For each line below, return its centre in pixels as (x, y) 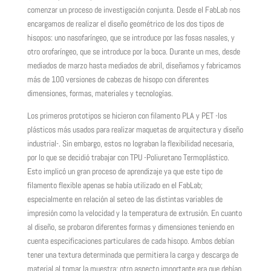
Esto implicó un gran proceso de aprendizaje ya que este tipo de (125, 171)
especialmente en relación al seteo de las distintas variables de (125, 199)
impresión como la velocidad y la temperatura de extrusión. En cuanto (134, 213)
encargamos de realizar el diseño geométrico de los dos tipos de (125, 24)
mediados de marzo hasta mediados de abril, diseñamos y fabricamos (134, 65)
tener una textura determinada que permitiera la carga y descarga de (132, 255)
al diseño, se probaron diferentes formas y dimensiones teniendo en (130, 227)
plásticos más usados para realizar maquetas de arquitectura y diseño (135, 129)
